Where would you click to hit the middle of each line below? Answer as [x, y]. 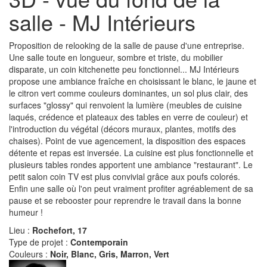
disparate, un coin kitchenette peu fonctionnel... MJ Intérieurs [124, 69]
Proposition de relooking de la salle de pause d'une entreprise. [127, 45]
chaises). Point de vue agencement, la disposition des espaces [127, 140]
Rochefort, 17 [60, 230]
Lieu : [21, 230]
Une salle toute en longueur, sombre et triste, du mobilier [116, 57]
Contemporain [99, 242]
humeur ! [26, 212]
